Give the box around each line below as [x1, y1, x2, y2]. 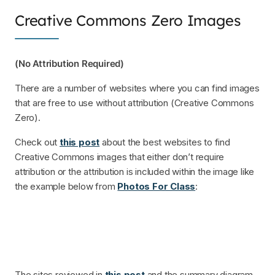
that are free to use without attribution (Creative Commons [15, 96, 254, 109]
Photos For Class [117, 180, 196, 192]
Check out [15, 136, 60, 148]
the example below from [15, 180, 118, 192]
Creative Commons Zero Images [15, 11, 241, 30]
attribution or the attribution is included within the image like [15, 165, 255, 177]
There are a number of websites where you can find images [15, 82, 260, 94]
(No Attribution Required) [15, 57, 124, 69]
